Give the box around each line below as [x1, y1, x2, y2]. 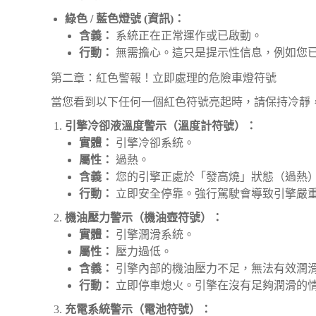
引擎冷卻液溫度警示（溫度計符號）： [65, 120, 257, 132]
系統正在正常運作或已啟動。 [113, 30, 262, 42]
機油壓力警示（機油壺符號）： [65, 212, 223, 224]
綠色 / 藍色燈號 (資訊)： [65, 13, 185, 25]
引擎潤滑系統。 [113, 229, 195, 241]
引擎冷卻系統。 [113, 137, 195, 149]
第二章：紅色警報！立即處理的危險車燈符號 [51, 72, 276, 84]
